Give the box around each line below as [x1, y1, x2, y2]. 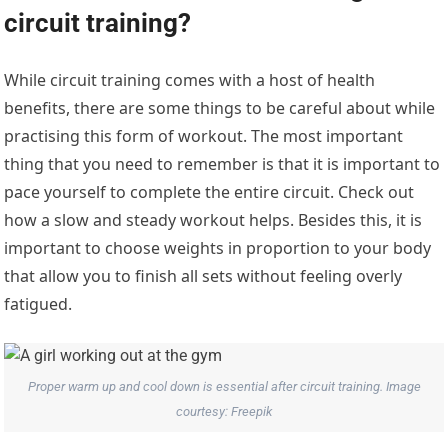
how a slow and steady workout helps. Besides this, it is [4, 208, 423, 231]
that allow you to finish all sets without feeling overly [4, 264, 403, 287]
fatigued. [4, 292, 73, 315]
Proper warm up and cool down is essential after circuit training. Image [27, 379, 421, 395]
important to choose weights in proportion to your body [4, 236, 432, 259]
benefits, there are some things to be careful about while [4, 96, 436, 119]
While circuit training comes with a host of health [4, 68, 376, 91]
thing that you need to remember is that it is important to [4, 152, 441, 175]
